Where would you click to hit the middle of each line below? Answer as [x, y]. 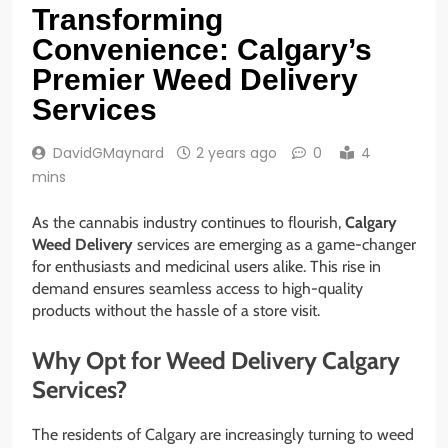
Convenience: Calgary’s [202, 50]
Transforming [127, 20]
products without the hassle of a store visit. [176, 311]
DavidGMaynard [108, 153]
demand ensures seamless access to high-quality [197, 289]
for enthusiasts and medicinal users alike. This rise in [206, 267]
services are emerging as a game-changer [274, 245]
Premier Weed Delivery [195, 80]
